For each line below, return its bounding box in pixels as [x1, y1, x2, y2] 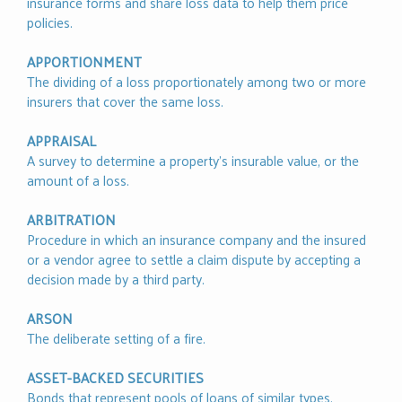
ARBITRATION [27, 207, 116, 232]
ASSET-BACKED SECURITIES [27, 365, 204, 390]
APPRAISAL [27, 128, 96, 153]
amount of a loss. [27, 168, 129, 193]
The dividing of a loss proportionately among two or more [27, 69, 366, 94]
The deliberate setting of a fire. [27, 326, 205, 351]
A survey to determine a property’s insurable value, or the [27, 148, 359, 173]
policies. [27, 10, 73, 35]
